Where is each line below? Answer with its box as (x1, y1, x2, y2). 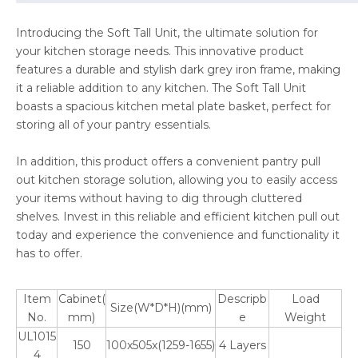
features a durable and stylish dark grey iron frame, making (16, 62, 340, 78)
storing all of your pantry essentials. (16, 117, 211, 133)
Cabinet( (58, 292, 105, 307)
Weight (284, 310, 326, 325)
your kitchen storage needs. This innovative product (16, 44, 304, 59)
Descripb (217, 292, 267, 307)
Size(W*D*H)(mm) (109, 300, 212, 316)
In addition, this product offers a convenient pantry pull (16, 154, 320, 169)
